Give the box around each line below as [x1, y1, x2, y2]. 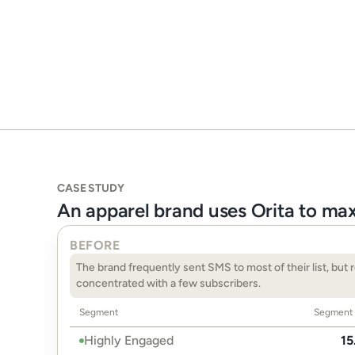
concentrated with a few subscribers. [76, 277, 261, 290]
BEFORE [70, 238, 120, 253]
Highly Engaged [84, 333, 174, 348]
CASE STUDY [57, 181, 124, 195]
